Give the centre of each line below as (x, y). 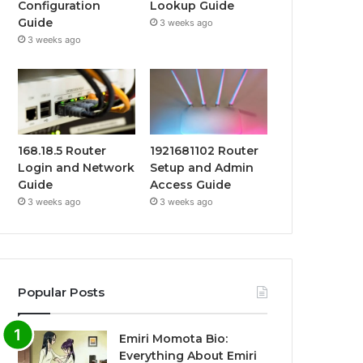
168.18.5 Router (62, 151)
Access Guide (191, 185)
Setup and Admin (202, 168)
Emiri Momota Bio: (174, 339)
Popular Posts (62, 293)
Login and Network (77, 168)
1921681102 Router (205, 151)
